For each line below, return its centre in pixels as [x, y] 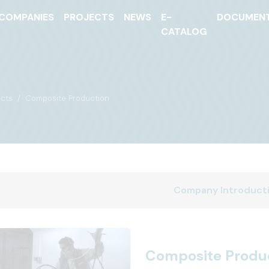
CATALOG [184, 32]
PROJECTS [89, 17]
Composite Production [67, 98]
